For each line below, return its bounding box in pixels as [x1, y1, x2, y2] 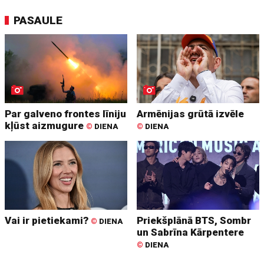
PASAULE [14, 14, 63, 28]
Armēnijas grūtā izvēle [137, 108, 245, 120]
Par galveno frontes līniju [5, 108, 127, 120]
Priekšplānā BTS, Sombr [137, 214, 252, 227]
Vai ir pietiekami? [5, 214, 91, 227]
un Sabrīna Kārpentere [137, 226, 245, 239]
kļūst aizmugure [5, 120, 87, 132]
